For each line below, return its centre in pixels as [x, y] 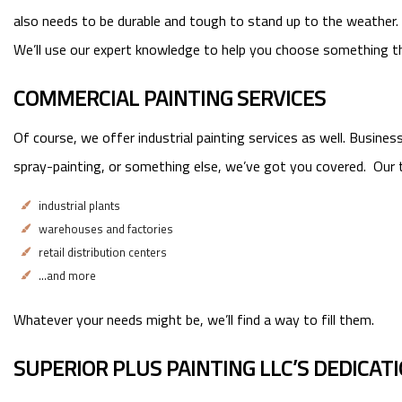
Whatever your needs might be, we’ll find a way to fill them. [194, 319]
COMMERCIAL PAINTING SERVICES [170, 97]
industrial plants [79, 205]
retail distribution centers [103, 252]
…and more [67, 275]
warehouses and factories [106, 228]
